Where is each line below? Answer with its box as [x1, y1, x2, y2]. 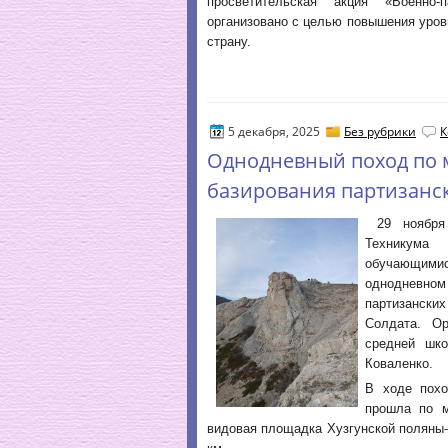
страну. [207, 34, 251, 49]
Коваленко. [365, 356, 433, 371]
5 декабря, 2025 [225, 123, 323, 140]
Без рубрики [344, 123, 416, 140]
